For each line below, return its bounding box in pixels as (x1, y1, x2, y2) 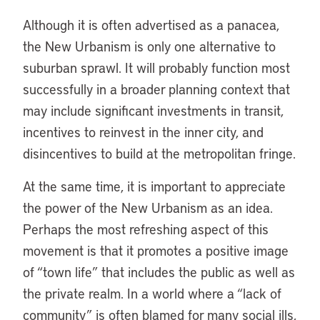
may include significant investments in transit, (23, 101, 284, 119)
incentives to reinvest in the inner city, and (23, 123, 264, 141)
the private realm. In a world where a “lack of (23, 284, 281, 302)
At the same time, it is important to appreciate (23, 177, 286, 195)
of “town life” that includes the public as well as (23, 263, 295, 281)
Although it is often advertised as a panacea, (23, 16, 279, 34)
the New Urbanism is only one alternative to (23, 37, 276, 55)
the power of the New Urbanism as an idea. (23, 199, 273, 216)
